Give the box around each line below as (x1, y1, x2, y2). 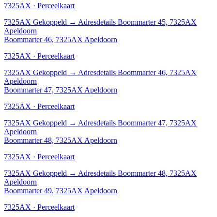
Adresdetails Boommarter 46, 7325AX (78, 68, 197, 77)
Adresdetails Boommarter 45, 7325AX (78, 17, 197, 26)
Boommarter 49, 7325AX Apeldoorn (4, 186, 117, 195)
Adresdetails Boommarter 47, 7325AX (78, 118, 197, 127)
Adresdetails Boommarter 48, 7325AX (78, 169, 197, 177)
